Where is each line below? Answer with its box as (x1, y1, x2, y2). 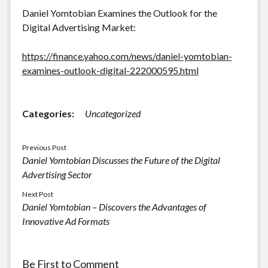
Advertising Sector (22, 168, 92, 180)
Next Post (22, 189, 53, 199)
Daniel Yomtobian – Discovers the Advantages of (22, 200, 206, 212)
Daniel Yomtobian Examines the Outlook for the (22, 7, 217, 19)
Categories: (22, 107, 74, 119)
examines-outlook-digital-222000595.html (22, 64, 199, 76)
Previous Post (22, 142, 66, 152)
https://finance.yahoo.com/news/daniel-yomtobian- (22, 50, 232, 62)
